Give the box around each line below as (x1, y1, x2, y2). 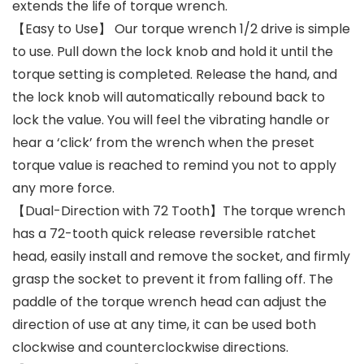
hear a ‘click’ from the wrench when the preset (12, 132, 314, 152)
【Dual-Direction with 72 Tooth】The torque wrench (12, 201, 345, 220)
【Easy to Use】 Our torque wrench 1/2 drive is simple (12, 19, 350, 38)
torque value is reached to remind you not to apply (12, 155, 336, 175)
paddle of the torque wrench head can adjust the (12, 292, 327, 311)
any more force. (12, 178, 115, 197)
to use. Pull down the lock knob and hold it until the (12, 41, 333, 61)
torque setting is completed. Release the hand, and (12, 64, 337, 84)
